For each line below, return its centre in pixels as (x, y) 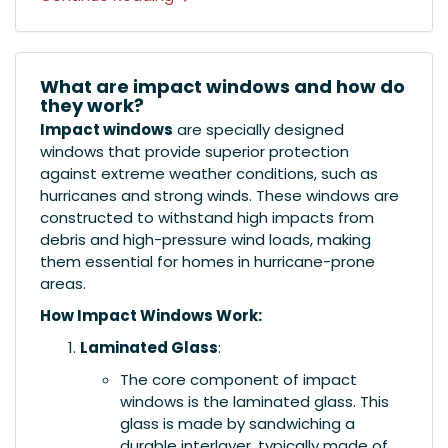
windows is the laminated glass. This (254, 401)
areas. (63, 283)
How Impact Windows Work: (151, 315)
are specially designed (258, 129)
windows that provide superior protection (194, 151)
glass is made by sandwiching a (237, 423)
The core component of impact (238, 379)
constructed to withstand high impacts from (207, 217)
